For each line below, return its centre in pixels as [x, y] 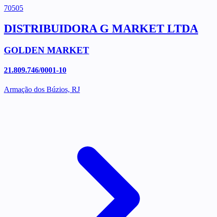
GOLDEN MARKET [46, 50]
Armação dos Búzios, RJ [42, 89]
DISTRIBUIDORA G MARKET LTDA [101, 29]
